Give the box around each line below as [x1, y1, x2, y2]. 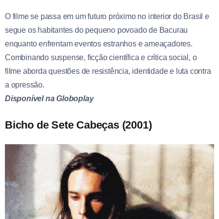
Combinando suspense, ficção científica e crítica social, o [5, 53, 197, 62]
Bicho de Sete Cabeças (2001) [5, 119, 152, 131]
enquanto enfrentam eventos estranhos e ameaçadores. [5, 40, 193, 48]
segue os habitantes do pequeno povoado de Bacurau [5, 26, 188, 35]
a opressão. [5, 81, 44, 89]
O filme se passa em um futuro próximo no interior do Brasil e [5, 12, 209, 21]
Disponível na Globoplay [5, 94, 94, 103]
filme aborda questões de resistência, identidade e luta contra [5, 67, 211, 76]
